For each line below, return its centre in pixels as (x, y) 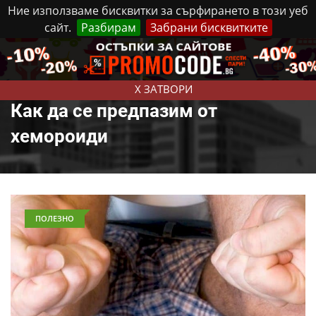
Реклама (191, 51)
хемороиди (59, 136)
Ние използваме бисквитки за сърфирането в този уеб (158, 11)
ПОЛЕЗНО (55, 218)
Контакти (245, 51)
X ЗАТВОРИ (163, 89)
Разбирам (108, 28)
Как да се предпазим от (114, 111)
